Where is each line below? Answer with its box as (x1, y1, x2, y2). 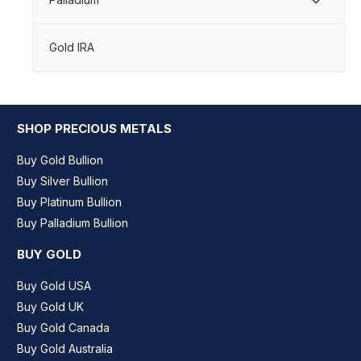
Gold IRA (49, 40, 95, 55)
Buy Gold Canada (17, 321, 110, 335)
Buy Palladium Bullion (17, 216, 128, 230)
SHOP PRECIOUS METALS (17, 121, 172, 137)
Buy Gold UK (17, 300, 84, 314)
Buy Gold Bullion (17, 153, 103, 168)
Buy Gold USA (17, 279, 91, 293)
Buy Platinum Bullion (17, 195, 122, 210)
